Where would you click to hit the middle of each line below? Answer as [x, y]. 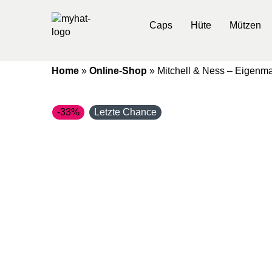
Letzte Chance [125, 112]
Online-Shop [118, 71]
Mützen [245, 25]
